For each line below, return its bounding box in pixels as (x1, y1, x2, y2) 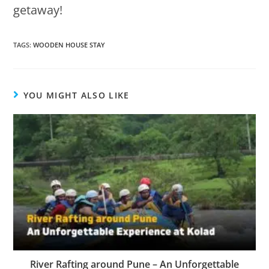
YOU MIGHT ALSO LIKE (23, 89, 130, 101)
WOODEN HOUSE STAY (33, 40, 106, 49)
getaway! (13, 1, 63, 18)
